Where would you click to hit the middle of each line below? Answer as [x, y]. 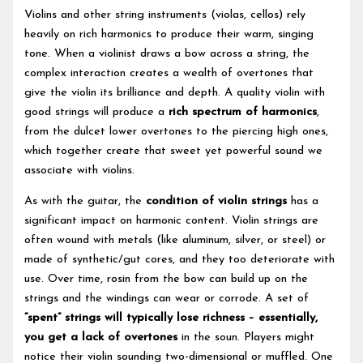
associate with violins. [80, 170]
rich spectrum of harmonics [243, 112]
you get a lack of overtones [101, 338]
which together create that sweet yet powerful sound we [174, 151]
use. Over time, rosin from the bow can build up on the [167, 280]
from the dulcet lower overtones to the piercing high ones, [177, 131]
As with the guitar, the [85, 202]
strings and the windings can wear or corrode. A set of [167, 299]
